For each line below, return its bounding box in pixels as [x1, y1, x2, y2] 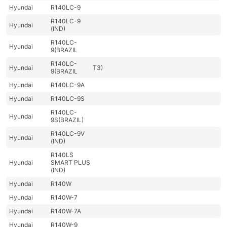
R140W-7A [51, 207, 82, 215]
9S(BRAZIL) [51, 116, 84, 124]
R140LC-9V [51, 130, 85, 138]
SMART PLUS [51, 159, 91, 167]
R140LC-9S [51, 95, 85, 103]
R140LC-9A [51, 81, 85, 89]
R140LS [51, 151, 74, 159]
